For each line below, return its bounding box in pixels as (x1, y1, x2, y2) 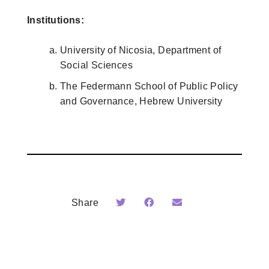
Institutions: (27, 14, 85, 25)
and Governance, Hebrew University (60, 95, 223, 106)
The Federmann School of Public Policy (60, 80, 238, 91)
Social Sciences (60, 59, 133, 70)
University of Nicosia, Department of (60, 44, 222, 55)
